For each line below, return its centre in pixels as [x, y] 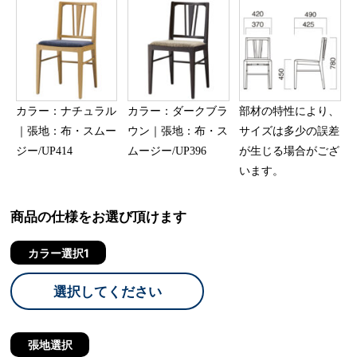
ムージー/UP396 [167, 150]
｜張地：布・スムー [66, 130]
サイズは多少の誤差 [290, 130]
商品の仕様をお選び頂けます [99, 217]
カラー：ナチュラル [66, 110]
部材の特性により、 [290, 110]
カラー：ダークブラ [178, 110]
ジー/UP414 [44, 150]
